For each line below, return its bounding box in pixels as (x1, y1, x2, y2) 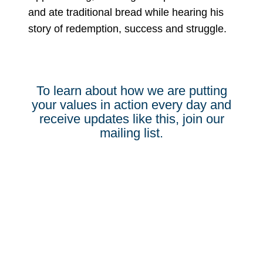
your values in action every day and (32, 97, 231, 112)
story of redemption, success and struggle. (28, 22, 227, 35)
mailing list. (100, 125, 163, 140)
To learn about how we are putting (36, 83, 227, 98)
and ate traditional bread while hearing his (28, 6, 224, 18)
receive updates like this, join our (39, 111, 224, 126)
